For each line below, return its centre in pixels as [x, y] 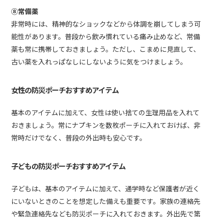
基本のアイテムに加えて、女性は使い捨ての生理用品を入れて [105, 113]
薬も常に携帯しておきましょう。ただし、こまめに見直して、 [106, 49]
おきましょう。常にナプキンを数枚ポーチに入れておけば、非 [106, 125]
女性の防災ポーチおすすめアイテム [65, 90]
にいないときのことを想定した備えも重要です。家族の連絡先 [106, 201]
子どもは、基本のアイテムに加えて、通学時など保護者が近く [105, 189]
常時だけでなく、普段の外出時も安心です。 [79, 138]
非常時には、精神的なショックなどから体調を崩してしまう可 [106, 24]
